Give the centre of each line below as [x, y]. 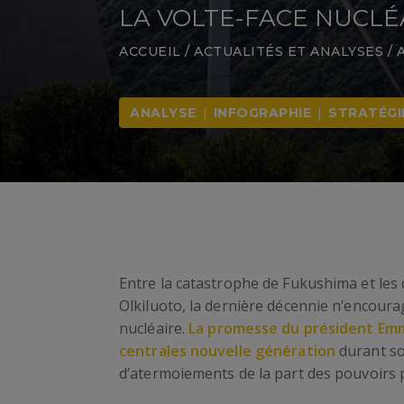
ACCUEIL [150, 51]
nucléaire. [154, 328]
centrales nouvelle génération [227, 351]
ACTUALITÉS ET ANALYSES [289, 51]
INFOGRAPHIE [262, 113]
